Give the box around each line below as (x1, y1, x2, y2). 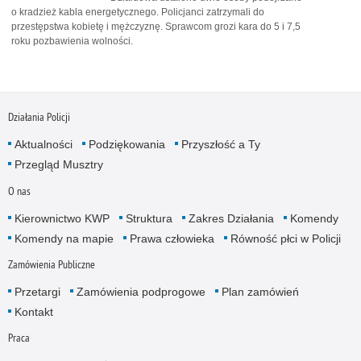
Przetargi (14, 284, 60, 298)
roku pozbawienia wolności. (11, 35, 133, 47)
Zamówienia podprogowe (76, 284, 205, 298)
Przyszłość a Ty (180, 138, 260, 151)
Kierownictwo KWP (14, 211, 110, 225)
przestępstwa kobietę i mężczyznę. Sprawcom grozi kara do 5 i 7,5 (11, 20, 301, 32)
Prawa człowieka (129, 231, 214, 245)
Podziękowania (88, 138, 165, 151)
